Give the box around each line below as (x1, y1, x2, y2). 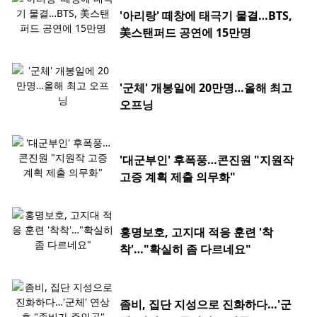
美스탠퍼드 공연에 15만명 (120, 25, 251, 41)
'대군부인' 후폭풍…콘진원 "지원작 (120, 152, 294, 168)
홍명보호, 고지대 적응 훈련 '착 (120, 224, 273, 241)
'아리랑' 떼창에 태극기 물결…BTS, (120, 8, 292, 24)
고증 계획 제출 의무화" (120, 169, 236, 185)
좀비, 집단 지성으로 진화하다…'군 (120, 296, 292, 313)
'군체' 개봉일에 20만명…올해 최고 (120, 80, 292, 96)
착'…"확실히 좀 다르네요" (120, 241, 251, 258)
